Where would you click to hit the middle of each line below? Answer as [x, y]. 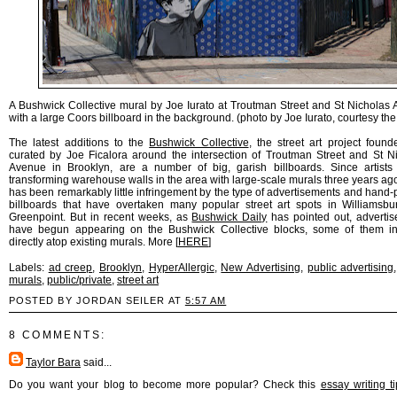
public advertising [350, 267]
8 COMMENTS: [58, 335]
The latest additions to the [79, 142]
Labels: [29, 267]
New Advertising [261, 267]
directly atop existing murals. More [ [93, 241]
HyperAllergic [181, 267]
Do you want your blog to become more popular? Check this [165, 384]
